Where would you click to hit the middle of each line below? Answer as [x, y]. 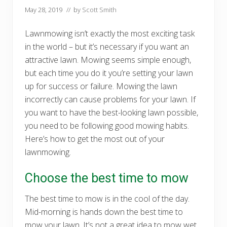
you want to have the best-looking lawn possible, [111, 112]
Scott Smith [99, 9]
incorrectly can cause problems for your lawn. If [110, 99]
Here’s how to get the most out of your [95, 139]
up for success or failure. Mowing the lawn [101, 86]
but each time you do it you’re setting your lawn [109, 73]
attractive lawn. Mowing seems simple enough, [108, 60]
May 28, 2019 [44, 9]
